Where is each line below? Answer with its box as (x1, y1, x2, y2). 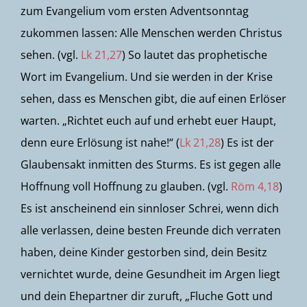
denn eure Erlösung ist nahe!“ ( (21, 135, 180, 150)
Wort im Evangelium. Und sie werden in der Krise (21, 69, 273, 84)
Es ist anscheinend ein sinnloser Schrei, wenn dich (21, 201, 279, 216)
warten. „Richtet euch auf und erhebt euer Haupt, (21, 113, 276, 128)
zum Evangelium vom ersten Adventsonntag (21, 3, 249, 19)
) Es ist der (221, 135, 274, 150)
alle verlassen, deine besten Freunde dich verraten (21, 223, 281, 238)
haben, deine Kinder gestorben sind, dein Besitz (21, 245, 267, 260)
